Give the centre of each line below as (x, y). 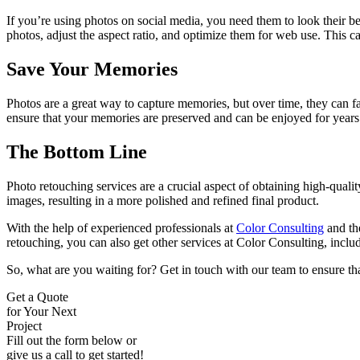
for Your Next (41, 311)
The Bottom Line (77, 151)
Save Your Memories (92, 69)
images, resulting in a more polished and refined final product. (163, 200)
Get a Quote (37, 297)
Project (24, 325)
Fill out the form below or (72, 340)
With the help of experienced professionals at (121, 227)
